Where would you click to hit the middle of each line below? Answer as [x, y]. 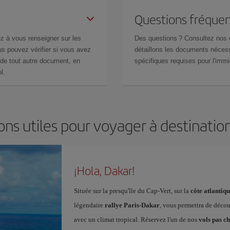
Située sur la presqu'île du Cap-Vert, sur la [132, 191]
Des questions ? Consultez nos [182, 38]
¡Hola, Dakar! [104, 170]
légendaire [89, 205]
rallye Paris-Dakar [132, 205]
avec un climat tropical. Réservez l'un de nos [136, 219]
